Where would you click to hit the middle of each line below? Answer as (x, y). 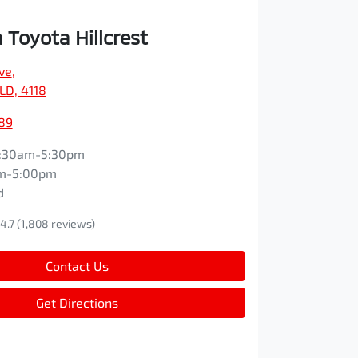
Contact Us (77, 266)
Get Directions (77, 303)
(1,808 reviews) (56, 224)
